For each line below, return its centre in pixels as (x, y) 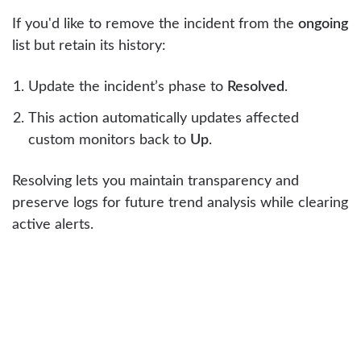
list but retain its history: (89, 46)
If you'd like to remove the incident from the (155, 24)
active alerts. (53, 224)
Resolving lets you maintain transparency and (156, 181)
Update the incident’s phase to (128, 87)
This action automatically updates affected (164, 118)
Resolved (256, 87)
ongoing (323, 24)
